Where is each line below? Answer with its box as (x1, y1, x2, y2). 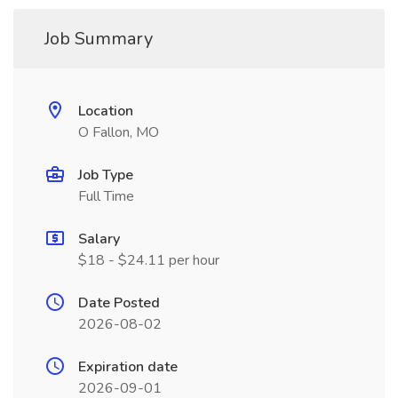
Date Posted (78, 293, 160, 313)
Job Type (78, 165, 133, 185)
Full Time (78, 187, 134, 206)
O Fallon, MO (78, 123, 159, 142)
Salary (78, 229, 120, 249)
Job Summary (44, 27, 153, 51)
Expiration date (78, 357, 178, 377)
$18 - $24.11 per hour (78, 251, 219, 270)
